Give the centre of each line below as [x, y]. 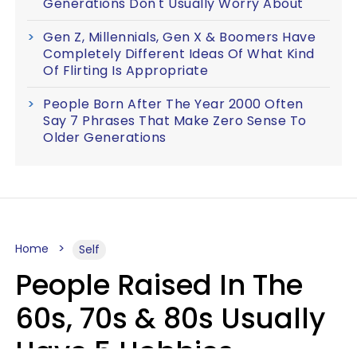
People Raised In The [159, 285]
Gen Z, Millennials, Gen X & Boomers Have [179, 37]
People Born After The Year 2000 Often [173, 104]
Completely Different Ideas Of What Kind [179, 54]
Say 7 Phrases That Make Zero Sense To [175, 121]
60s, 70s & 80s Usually [170, 318]
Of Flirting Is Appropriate [126, 71]
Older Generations [105, 137]
